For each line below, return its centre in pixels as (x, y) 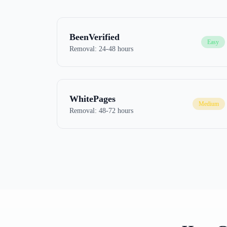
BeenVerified (94, 37)
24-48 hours (116, 49)
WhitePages (92, 99)
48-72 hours (116, 111)
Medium (209, 104)
